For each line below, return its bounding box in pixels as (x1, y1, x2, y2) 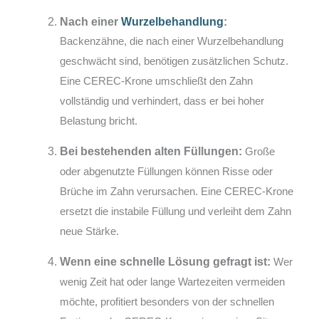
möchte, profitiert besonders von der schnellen (60, 295, 275, 308)
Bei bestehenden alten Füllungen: (60, 144, 243, 157)
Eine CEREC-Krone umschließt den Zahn (60, 74, 253, 87)
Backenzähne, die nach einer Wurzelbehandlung (60, 34, 284, 47)
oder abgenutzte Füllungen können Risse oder (60, 164, 273, 177)
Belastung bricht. (60, 114, 138, 127)
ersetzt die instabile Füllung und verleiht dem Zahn (60, 204, 292, 217)
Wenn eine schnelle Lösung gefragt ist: (60, 254, 271, 268)
